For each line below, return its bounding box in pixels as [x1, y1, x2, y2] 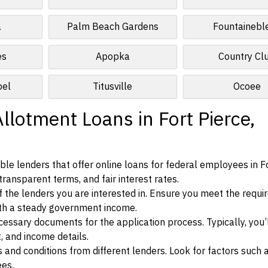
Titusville [93, 80, 133, 94]
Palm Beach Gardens [66, 20, 159, 34]
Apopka [95, 50, 130, 64]
